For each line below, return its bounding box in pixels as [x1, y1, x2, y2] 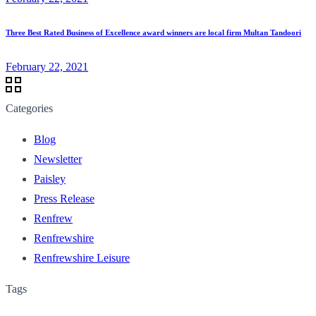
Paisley [34, 172, 66, 185]
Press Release [34, 192, 95, 205]
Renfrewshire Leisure [34, 251, 130, 264]
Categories [6, 102, 53, 114]
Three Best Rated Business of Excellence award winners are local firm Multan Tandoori [6, 28, 301, 37]
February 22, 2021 [6, 60, 88, 73]
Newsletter [34, 152, 82, 165]
